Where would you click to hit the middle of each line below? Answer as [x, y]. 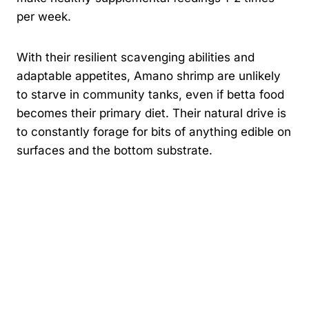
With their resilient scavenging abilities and [136, 57]
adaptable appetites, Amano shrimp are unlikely [149, 76]
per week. [44, 16]
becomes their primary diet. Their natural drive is [151, 113]
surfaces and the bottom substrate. [114, 150]
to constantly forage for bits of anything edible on [154, 131]
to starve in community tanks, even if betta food [150, 94]
